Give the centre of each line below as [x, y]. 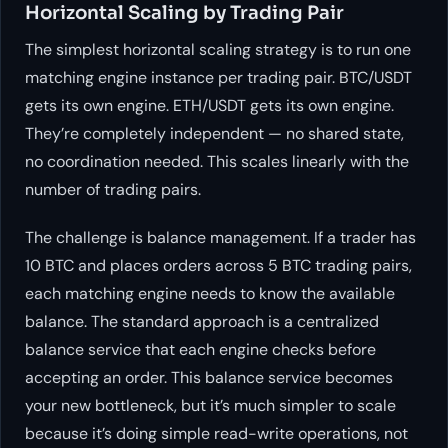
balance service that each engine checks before [200, 349]
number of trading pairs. [113, 189]
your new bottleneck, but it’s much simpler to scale [210, 405]
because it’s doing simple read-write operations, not [216, 433]
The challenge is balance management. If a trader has [220, 237]
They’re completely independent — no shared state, [214, 133]
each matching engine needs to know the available [210, 293]
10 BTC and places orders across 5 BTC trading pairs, [218, 265]
